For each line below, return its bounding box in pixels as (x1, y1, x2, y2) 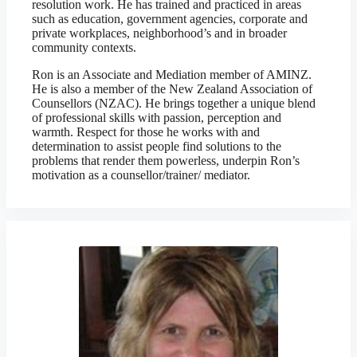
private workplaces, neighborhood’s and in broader (32, 26, 287, 40)
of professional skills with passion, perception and (32, 111, 281, 124)
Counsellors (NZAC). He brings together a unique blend (32, 96, 316, 110)
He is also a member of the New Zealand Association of (32, 82, 312, 96)
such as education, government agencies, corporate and (32, 12, 308, 25)
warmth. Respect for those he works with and (32, 125, 260, 139)
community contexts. (32, 41, 136, 54)
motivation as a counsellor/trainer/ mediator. (32, 168, 250, 182)
